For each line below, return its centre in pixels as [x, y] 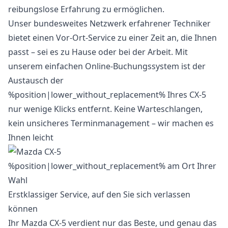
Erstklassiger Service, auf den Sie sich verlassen [99, 194]
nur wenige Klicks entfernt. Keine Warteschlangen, [105, 109]
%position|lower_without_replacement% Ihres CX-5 [107, 95]
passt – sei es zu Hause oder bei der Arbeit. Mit [98, 52]
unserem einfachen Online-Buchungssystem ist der [107, 66]
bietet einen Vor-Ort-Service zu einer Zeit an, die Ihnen [112, 38]
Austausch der [36, 80]
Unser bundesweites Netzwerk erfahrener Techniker [109, 23]
